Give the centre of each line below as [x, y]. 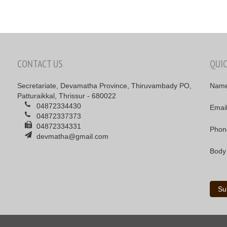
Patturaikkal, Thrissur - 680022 [67, 96]
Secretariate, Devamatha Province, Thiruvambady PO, [104, 86]
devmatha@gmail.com [71, 137]
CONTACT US [40, 64]
